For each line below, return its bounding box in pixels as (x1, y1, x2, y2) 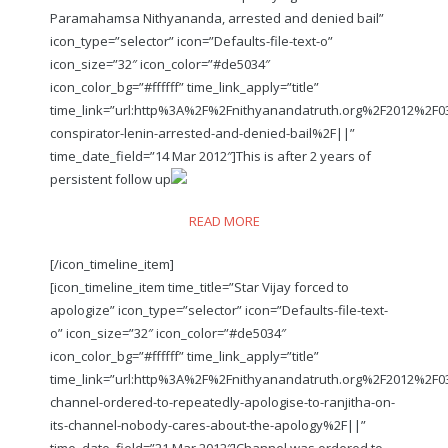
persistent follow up (50, 169, 171, 188)
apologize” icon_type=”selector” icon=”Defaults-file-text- (50, 300, 388, 319)
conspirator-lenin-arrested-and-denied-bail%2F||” (50, 123, 355, 142)
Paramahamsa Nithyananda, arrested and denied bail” (50, 8, 384, 27)
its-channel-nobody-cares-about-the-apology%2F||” (50, 415, 366, 434)
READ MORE (188, 212, 260, 230)
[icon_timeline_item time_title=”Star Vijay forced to (50, 277, 349, 296)
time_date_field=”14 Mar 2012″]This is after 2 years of (50, 146, 371, 165)
